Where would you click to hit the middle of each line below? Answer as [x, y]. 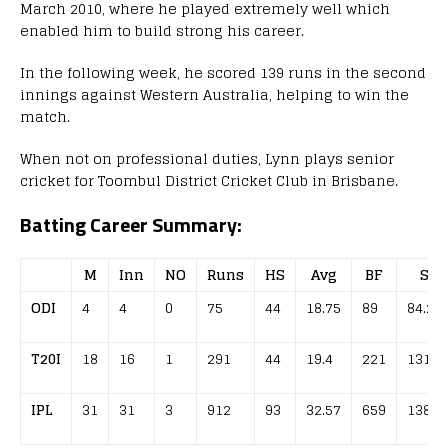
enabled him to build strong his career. [162, 30]
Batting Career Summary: [131, 224]
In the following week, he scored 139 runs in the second [223, 72]
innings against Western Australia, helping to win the [214, 94]
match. [45, 116]
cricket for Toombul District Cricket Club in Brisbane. [209, 180]
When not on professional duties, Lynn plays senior [207, 158]
